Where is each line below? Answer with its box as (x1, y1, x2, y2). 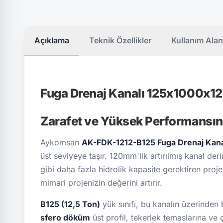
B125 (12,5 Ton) (40, 199, 100, 210)
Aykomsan (40, 137, 82, 148)
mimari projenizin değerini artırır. (40, 178, 162, 188)
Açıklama (34, 35, 69, 45)
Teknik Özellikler (89, 35, 151, 45)
